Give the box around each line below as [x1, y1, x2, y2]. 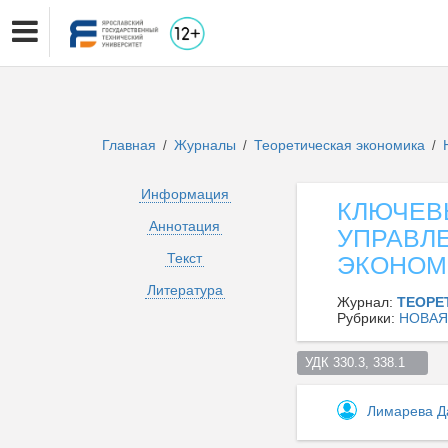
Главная [102, 137, 156, 153]
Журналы [174, 137, 236, 153]
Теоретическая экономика [254, 137, 429, 153]
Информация [140, 186, 229, 202]
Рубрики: [337, 310, 399, 326]
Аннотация [149, 218, 220, 234]
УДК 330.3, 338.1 [304, 355, 421, 370]
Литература [146, 282, 223, 298]
